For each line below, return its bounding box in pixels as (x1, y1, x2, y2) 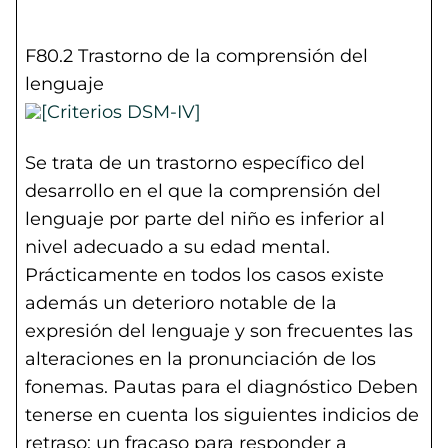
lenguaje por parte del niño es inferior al (25, 208, 385, 230)
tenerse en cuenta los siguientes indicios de (25, 404, 419, 426)
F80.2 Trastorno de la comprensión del (25, 45, 368, 67)
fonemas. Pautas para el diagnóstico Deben (25, 376, 418, 398)
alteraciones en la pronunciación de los (25, 348, 376, 370)
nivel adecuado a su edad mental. (25, 236, 330, 258)
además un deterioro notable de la (25, 292, 337, 314)
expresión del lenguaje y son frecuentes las (25, 320, 413, 342)
